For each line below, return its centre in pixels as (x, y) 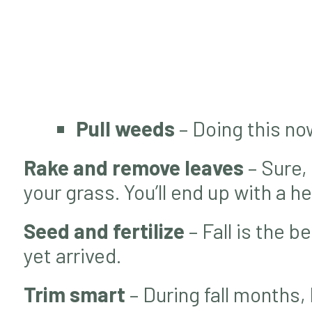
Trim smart (74, 294)
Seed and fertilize (104, 230)
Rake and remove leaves (133, 167)
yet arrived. (72, 255)
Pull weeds (126, 128)
